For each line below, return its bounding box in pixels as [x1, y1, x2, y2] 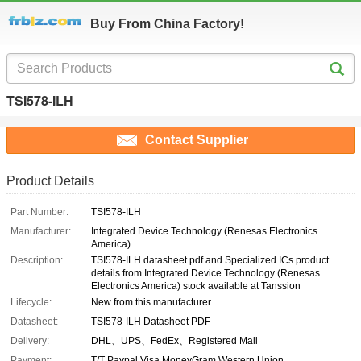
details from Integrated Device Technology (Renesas [91, 268, 320, 280]
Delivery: [10, 335, 49, 347]
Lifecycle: [10, 297, 52, 309]
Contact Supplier [145, 133, 248, 147]
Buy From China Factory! [90, 17, 244, 31]
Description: [10, 255, 63, 267]
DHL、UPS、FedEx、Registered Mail [91, 335, 258, 347]
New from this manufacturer [91, 297, 211, 309]
